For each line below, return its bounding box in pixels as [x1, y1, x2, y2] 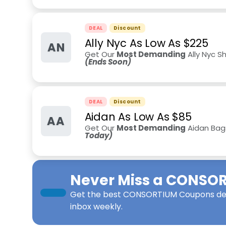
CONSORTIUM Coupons [123, 189, 214, 200]
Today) [84, 130, 112, 141]
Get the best [70, 189, 123, 200]
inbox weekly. [70, 201, 123, 212]
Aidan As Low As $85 [84, 109, 192, 124]
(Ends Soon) [84, 56, 131, 67]
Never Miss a [70, 171, 166, 190]
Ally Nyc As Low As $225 [84, 36, 208, 50]
